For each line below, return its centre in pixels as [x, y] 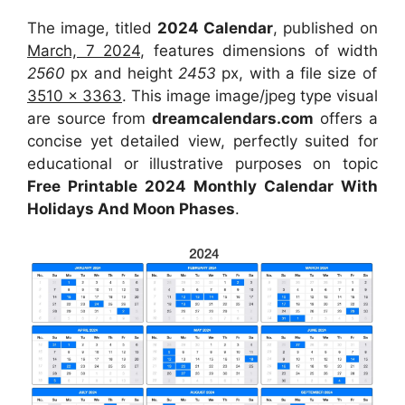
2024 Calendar [215, 28]
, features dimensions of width [259, 51]
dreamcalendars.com [233, 119]
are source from [89, 119]
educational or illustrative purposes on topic [202, 164]
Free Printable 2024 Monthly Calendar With [202, 187]
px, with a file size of [299, 74]
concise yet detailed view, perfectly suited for [202, 141]
